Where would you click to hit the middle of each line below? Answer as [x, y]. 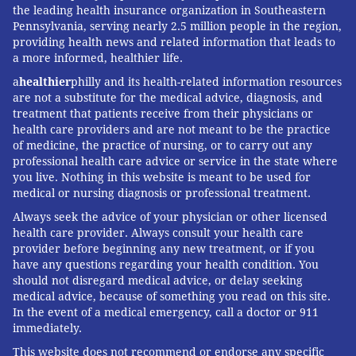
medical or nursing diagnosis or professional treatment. [162, 193]
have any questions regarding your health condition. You [166, 265]
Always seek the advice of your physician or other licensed [170, 217]
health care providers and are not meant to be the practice [172, 130]
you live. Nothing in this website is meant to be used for [162, 178]
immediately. [47, 329]
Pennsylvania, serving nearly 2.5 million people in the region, [177, 27]
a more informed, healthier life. [98, 58]
